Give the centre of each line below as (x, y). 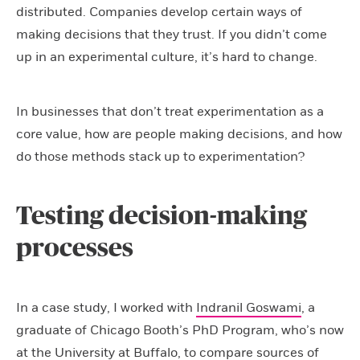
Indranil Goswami (249, 307)
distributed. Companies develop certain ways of (159, 12)
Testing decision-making (162, 216)
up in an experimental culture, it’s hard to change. (167, 57)
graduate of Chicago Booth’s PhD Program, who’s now (180, 330)
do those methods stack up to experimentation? (160, 156)
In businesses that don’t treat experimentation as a (170, 111)
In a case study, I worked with (106, 307)
